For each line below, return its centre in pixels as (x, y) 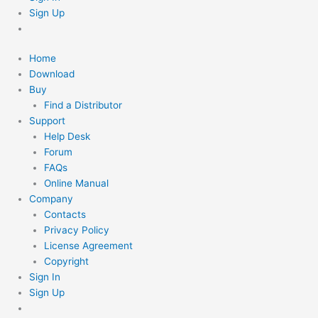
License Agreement (88, 246)
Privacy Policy (76, 230)
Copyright (66, 262)
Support (48, 121)
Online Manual (76, 183)
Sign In (45, 277)
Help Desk (67, 137)
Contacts (65, 215)
